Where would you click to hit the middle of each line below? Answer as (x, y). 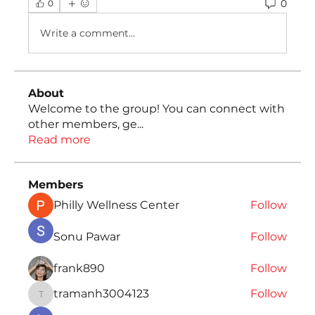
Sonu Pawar (87, 237)
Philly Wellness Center (116, 205)
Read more (59, 140)
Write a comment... (88, 33)
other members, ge (83, 124)
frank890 (79, 269)
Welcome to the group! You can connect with (156, 109)
